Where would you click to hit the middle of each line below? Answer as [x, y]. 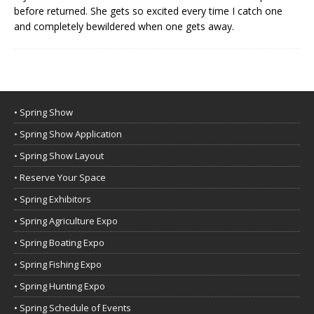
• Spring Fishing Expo [58, 264]
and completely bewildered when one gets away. [124, 26]
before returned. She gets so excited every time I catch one [148, 11]
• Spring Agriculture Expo [66, 220]
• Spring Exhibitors [53, 199]
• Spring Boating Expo [59, 242]
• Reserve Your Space [60, 177]
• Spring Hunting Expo [60, 286]
